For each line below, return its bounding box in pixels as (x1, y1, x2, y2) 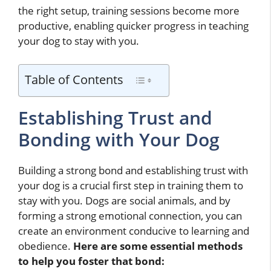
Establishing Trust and (18, 105, 212, 130)
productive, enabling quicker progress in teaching (18, 19, 249, 33)
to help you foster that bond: (18, 253, 165, 268)
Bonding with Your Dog (18, 126, 220, 152)
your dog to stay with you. (18, 34, 139, 48)
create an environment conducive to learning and (18, 223, 249, 238)
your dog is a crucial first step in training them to (18, 178, 243, 192)
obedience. (18, 238, 73, 253)
